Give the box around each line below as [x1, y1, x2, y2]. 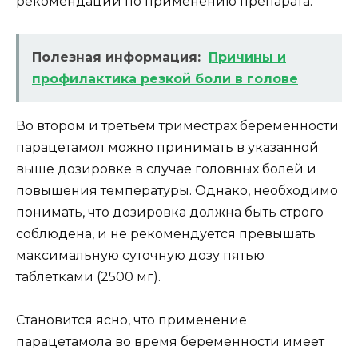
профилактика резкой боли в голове [32, 71, 298, 87]
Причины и [209, 50, 286, 66]
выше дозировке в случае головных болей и [16, 161, 316, 177]
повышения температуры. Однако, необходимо [16, 183, 338, 199]
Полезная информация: [32, 50, 201, 66]
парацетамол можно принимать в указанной [16, 140, 319, 156]
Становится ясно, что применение [16, 312, 247, 328]
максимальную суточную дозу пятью [16, 248, 265, 264]
